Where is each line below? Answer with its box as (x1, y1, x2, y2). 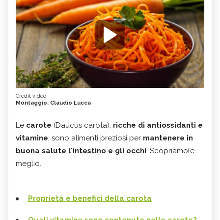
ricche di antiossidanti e (113, 121, 203, 130)
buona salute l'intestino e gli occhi (16, 146, 146, 156)
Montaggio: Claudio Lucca (16, 100, 91, 107)
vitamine (16, 134, 48, 143)
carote (26, 121, 52, 130)
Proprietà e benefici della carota (28, 194, 152, 203)
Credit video (16, 93, 46, 100)
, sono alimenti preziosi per (48, 134, 143, 143)
